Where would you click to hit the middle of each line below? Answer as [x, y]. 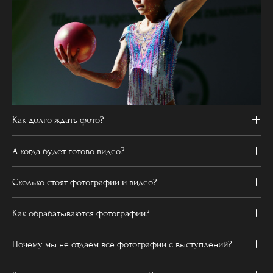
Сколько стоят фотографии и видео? [85, 183]
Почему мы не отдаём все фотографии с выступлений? [122, 245]
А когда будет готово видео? [69, 151]
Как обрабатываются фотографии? [81, 214]
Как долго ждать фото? [58, 120]
